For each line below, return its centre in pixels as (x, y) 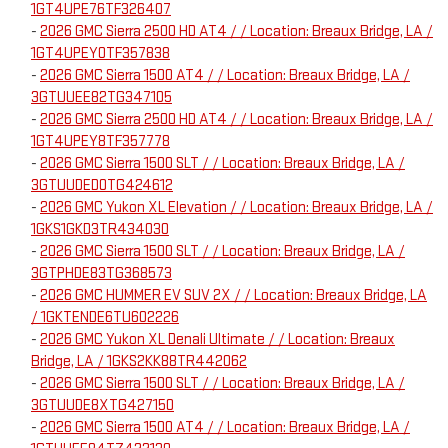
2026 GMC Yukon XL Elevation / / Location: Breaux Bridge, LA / (236, 208)
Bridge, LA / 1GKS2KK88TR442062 (139, 362)
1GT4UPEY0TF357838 (100, 54)
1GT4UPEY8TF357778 (100, 142)
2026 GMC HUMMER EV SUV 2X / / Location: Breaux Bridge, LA (233, 296)
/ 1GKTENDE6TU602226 (105, 318)
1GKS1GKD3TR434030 (100, 230)
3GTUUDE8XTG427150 (102, 406)
